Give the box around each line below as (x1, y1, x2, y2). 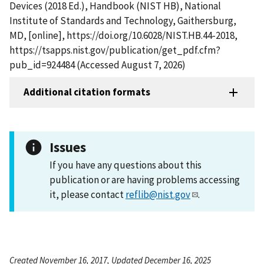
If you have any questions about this (49, 158, 202, 171)
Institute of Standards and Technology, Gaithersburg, (9, 14, 236, 27)
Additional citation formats (24, 85, 150, 99)
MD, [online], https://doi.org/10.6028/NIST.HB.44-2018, (9, 28, 237, 42)
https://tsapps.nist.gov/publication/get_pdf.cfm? (9, 43, 220, 57)
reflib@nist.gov (126, 187, 190, 201)
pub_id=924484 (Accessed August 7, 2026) (9, 58, 186, 71)
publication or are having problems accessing (49, 173, 240, 186)
